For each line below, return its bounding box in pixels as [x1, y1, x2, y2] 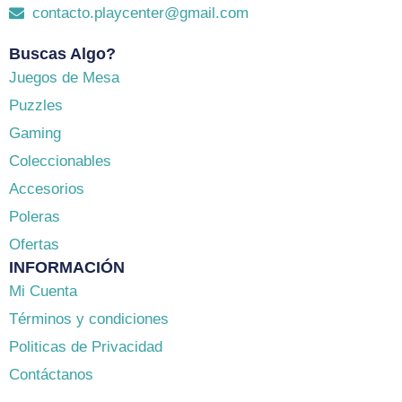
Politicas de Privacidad [9, 338, 162, 356]
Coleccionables [9, 153, 111, 170]
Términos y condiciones [9, 310, 169, 328]
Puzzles [9, 97, 63, 115]
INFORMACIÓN [9, 258, 125, 277]
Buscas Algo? [9, 45, 116, 64]
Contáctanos [9, 366, 93, 384]
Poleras [9, 208, 60, 226]
